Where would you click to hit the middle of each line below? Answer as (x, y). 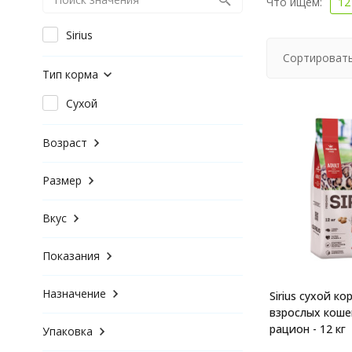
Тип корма (70, 74)
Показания (71, 255)
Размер (62, 180)
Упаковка (67, 331)
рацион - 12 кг (307, 329)
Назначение (74, 293)
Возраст (64, 142)
